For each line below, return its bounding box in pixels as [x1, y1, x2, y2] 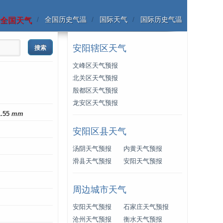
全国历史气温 [45, 15, 87, 23]
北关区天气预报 [73, 75, 118, 82]
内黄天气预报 [123, 145, 162, 152]
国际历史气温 [140, 15, 182, 23]
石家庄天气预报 [123, 204, 169, 211]
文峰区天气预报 [73, 62, 118, 69]
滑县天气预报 [73, 158, 111, 165]
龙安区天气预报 [73, 100, 118, 107]
